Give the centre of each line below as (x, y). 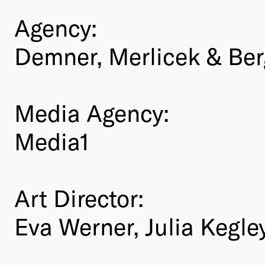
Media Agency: (92, 112)
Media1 (52, 140)
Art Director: (79, 197)
